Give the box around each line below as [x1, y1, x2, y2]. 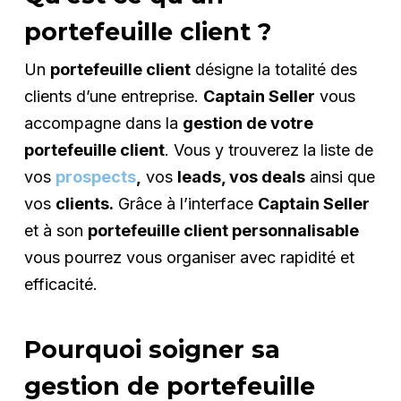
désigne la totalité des [190, 59, 357, 79]
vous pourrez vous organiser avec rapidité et [23, 247, 354, 267]
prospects [55, 166, 136, 186]
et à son [23, 220, 88, 240]
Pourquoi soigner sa [23, 334, 280, 364]
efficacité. [23, 274, 98, 294]
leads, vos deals [176, 166, 305, 186]
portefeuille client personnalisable [87, 220, 359, 240]
